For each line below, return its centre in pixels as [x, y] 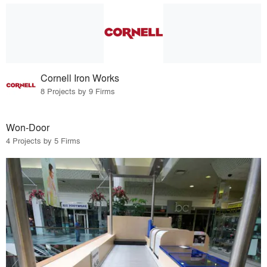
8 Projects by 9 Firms [78, 91]
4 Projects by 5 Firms [43, 140]
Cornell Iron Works [80, 78]
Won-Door [28, 127]
